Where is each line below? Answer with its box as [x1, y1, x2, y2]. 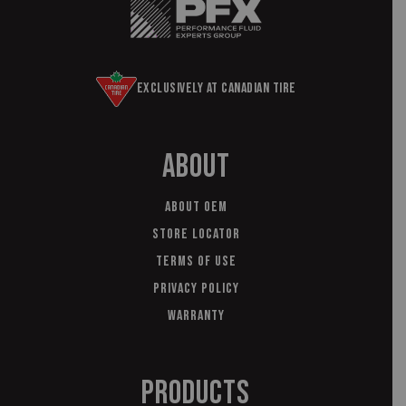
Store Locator [151, 226, 240, 244]
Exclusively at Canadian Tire [136, 79, 296, 97]
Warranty [167, 307, 225, 325]
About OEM [164, 198, 227, 217]
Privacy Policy [152, 280, 239, 298]
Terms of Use [155, 253, 237, 271]
